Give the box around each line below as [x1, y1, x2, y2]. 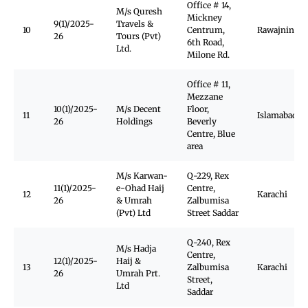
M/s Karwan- [116, 170, 168, 181]
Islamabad [257, 110, 297, 120]
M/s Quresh [116, 6, 162, 16]
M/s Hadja [116, 243, 156, 254]
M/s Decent [116, 104, 161, 114]
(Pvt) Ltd [116, 208, 151, 218]
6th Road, [187, 37, 224, 47]
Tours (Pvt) [116, 31, 161, 41]
